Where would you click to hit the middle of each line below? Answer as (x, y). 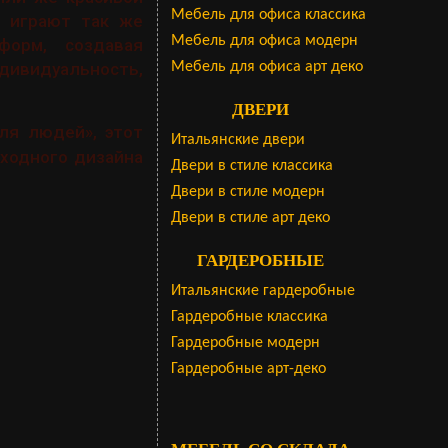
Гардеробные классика (249, 317)
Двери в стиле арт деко (250, 218)
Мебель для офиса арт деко (266, 67)
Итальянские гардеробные (262, 291)
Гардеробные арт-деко (248, 369)
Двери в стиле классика (251, 166)
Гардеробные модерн (245, 343)
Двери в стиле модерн (247, 192)
